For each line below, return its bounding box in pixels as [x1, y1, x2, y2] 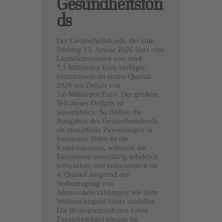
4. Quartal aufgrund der [56, 170, 129, 179]
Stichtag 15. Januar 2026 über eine [56, 46, 164, 54]
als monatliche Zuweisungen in [56, 126, 153, 134]
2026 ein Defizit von [56, 81, 120, 90]
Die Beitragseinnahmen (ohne [56, 206, 149, 215]
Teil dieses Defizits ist [56, 99, 123, 108]
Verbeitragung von [56, 179, 114, 188]
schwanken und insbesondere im [56, 162, 158, 170]
